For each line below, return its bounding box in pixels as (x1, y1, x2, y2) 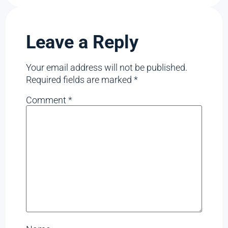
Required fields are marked (26, 74, 134, 85)
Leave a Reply (26, 32, 139, 53)
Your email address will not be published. (26, 62, 188, 73)
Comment (26, 94, 69, 105)
